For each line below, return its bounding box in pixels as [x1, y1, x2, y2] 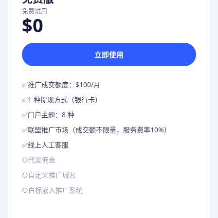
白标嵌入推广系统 [28, 185, 83, 195]
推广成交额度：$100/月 [28, 80, 100, 89]
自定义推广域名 [28, 170, 76, 180]
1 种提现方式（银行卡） [28, 95, 102, 104]
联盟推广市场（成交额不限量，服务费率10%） [28, 125, 171, 134]
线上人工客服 [28, 140, 69, 149]
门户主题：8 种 [28, 110, 74, 119]
